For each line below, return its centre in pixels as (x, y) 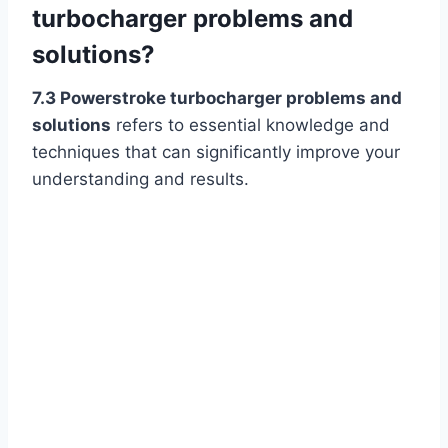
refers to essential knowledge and (250, 124)
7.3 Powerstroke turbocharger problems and (217, 97)
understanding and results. (140, 178)
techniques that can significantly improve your (216, 151)
